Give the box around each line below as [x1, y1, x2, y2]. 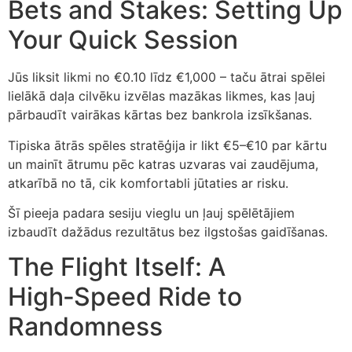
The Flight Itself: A [8, 251, 225, 283]
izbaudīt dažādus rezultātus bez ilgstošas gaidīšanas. [8, 224, 328, 240]
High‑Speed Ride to [8, 281, 242, 313]
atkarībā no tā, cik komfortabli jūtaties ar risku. [8, 174, 288, 191]
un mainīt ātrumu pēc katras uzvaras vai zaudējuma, [8, 156, 318, 172]
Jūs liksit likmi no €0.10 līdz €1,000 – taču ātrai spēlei [8, 69, 325, 86]
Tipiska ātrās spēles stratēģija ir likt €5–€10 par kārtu [8, 137, 327, 153]
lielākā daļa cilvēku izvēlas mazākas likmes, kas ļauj [8, 88, 315, 104]
